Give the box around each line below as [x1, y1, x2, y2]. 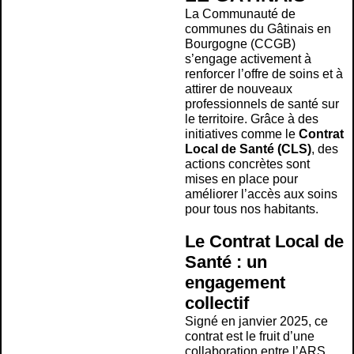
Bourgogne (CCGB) [185, 37, 296, 51]
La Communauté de [185, 7, 296, 21]
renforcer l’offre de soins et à [185, 67, 343, 81]
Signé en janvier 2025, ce [185, 314, 328, 329]
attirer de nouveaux [185, 82, 292, 96]
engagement [185, 273, 285, 293]
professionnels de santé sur [185, 97, 339, 111]
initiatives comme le [185, 127, 299, 141]
